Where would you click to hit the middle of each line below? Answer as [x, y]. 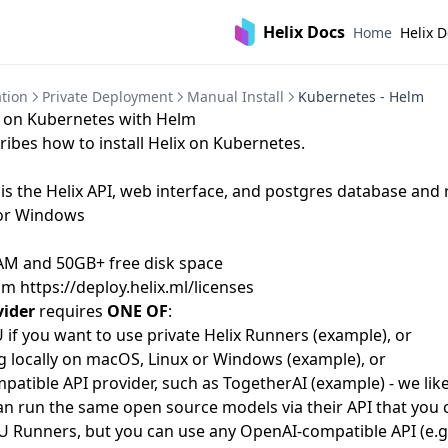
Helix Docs [304, 31]
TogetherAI [265, 383]
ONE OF [137, 311]
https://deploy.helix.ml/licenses [137, 287]
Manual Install [235, 96]
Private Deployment [107, 96]
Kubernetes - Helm [361, 96]
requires [71, 311]
